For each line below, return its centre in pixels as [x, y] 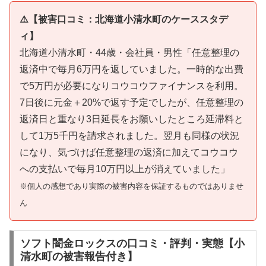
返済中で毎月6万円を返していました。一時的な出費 [132, 69]
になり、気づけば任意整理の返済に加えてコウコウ [129, 152]
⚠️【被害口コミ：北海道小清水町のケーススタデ [124, 19]
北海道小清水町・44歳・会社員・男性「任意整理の [129, 52]
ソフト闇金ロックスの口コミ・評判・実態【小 [132, 244]
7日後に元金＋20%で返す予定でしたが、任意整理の [132, 102]
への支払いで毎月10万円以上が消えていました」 [125, 169]
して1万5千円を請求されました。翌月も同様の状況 [129, 135]
